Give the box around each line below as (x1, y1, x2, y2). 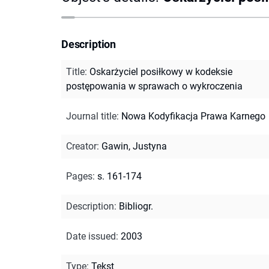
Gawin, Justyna (101, 140, 167, 152)
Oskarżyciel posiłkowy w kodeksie (89, 65, 232, 77)
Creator (66, 140, 97, 152)
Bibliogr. (119, 200, 153, 212)
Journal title (66, 110, 116, 122)
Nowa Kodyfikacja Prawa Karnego (121, 110, 265, 122)
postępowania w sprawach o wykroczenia (66, 80, 243, 92)
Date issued (66, 230, 116, 242)
